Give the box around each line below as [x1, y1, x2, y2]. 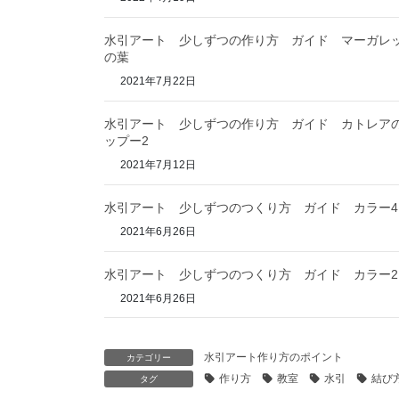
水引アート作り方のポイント [204, 351, 343, 364]
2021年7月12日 [118, 158, 196, 171]
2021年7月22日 [118, 75, 196, 88]
